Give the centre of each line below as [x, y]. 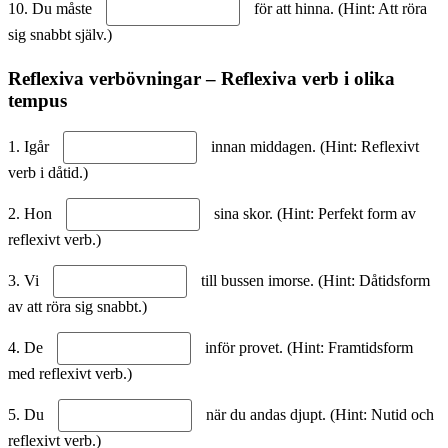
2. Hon [32, 213]
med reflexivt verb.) [70, 373]
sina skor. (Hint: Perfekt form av [313, 213]
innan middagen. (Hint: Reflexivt [313, 146]
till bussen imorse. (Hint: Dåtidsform [313, 280]
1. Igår [30, 146]
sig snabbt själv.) [60, 35]
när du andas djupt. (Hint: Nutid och [318, 414]
